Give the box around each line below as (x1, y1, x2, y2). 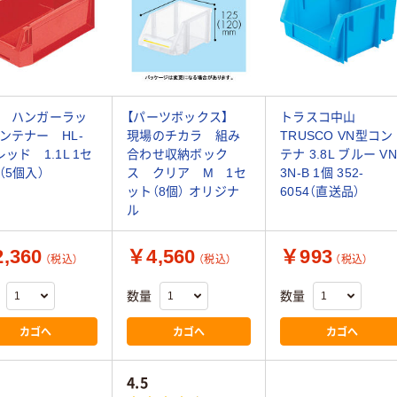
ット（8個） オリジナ (127, 183, 240, 198)
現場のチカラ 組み (127, 128, 241, 143)
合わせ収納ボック (127, 146, 229, 161)
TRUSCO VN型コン (280, 128, 393, 143)
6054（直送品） (280, 183, 361, 198)
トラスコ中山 (280, 109, 356, 124)
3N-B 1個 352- (280, 165, 364, 180)
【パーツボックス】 (127, 109, 241, 124)
